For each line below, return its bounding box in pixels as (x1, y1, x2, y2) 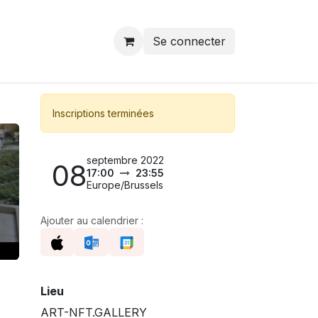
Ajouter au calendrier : (40, 214, 143, 226)
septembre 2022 (87, 154, 164, 166)
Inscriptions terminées (53, 107, 154, 119)
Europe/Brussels (87, 179, 163, 191)
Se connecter (153, 34, 226, 48)
